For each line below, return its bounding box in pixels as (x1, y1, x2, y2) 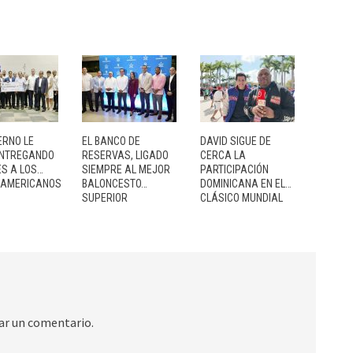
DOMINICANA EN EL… (200, 177, 292, 191)
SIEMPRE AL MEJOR (82, 163, 170, 176)
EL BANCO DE (82, 135, 140, 148)
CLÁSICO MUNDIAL (200, 191, 283, 205)
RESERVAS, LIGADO (82, 149, 169, 162)
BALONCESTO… (82, 177, 147, 191)
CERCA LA (200, 149, 246, 162)
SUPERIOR (82, 191, 128, 205)
